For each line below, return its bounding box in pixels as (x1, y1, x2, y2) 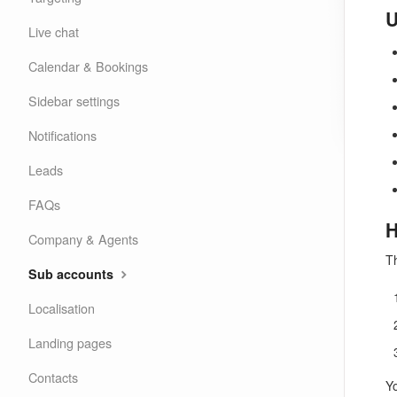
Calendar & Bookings (28, 57, 148, 75)
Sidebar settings (28, 91, 120, 110)
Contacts (28, 368, 78, 386)
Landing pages (28, 333, 112, 352)
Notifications (28, 126, 97, 144)
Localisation (28, 299, 95, 317)
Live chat (28, 22, 79, 41)
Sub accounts (28, 265, 117, 283)
